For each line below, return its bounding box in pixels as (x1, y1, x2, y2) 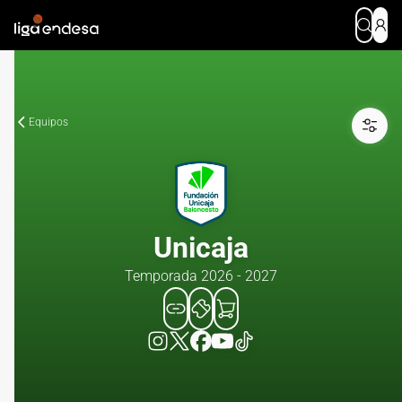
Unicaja (153, 231, 249, 265)
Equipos (29, 116, 68, 128)
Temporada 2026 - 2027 (125, 267, 277, 284)
